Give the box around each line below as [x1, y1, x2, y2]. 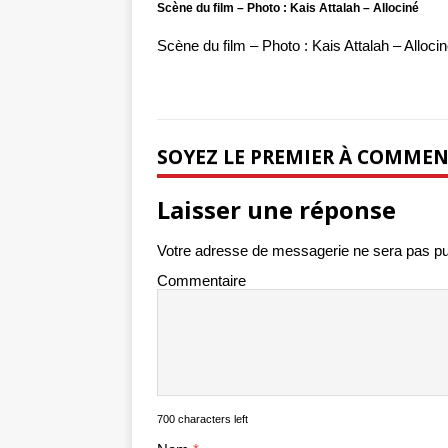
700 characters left [157, 413, 248, 426]
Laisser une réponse [157, 193, 396, 227]
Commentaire [157, 272, 246, 290]
